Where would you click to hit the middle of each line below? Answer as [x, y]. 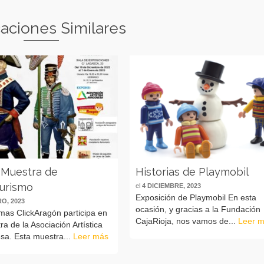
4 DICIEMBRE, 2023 [172, 185]
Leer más [91, 236]
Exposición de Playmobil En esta [196, 197]
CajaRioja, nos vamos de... [187, 221]
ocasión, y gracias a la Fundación [198, 209]
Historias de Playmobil [192, 171]
